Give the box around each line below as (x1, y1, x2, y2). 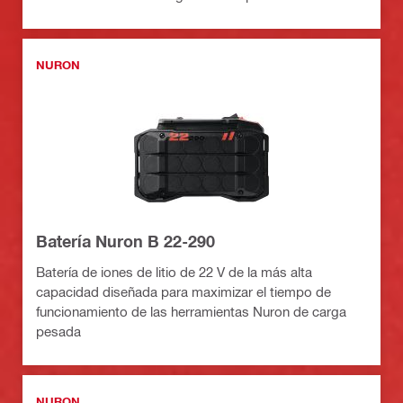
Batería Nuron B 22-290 (36, 231, 215, 252)
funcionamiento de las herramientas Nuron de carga (36, 303, 346, 320)
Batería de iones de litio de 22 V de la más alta (36, 264, 312, 281)
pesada (36, 323, 81, 340)
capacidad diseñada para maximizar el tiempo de (36, 283, 331, 300)
